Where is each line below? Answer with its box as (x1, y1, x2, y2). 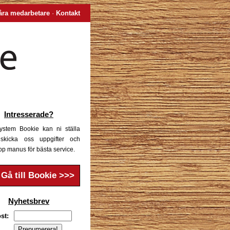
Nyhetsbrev (8, 197, 49, 205)
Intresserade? (4, 110, 53, 119)
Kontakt (56, 9, 80, 17)
